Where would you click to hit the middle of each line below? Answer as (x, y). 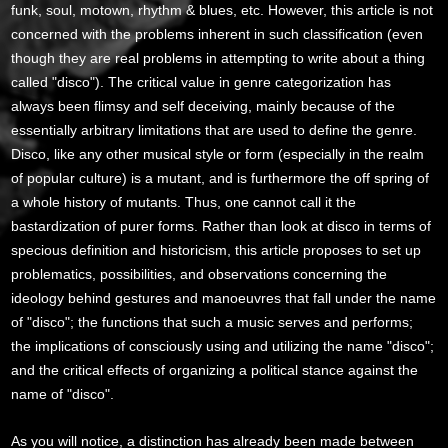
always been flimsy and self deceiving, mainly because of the (203, 105)
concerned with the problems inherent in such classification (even (217, 33)
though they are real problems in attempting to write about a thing (218, 57)
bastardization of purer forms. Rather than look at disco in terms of (221, 225)
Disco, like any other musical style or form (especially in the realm (218, 153)
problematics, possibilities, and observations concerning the (199, 273)
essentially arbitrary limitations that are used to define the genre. (214, 129)
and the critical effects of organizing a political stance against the (215, 369)
